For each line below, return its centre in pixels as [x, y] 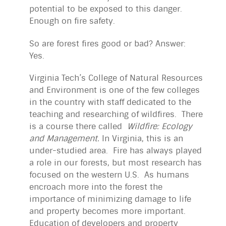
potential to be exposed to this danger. [107, 9]
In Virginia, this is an [141, 139]
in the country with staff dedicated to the [110, 102]
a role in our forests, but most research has [116, 163]
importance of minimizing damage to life [110, 199]
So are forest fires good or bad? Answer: [109, 43]
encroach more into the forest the [96, 187]
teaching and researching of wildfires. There [116, 115]
